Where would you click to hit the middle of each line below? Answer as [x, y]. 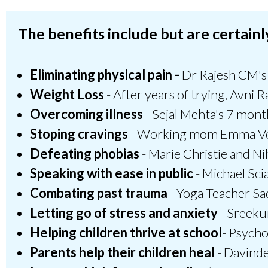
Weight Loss [67, 95]
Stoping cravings [79, 134]
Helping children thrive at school [126, 233]
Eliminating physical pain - [105, 75]
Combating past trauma [99, 193]
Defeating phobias [85, 154]
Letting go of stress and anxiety [124, 213]
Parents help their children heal [122, 252]
